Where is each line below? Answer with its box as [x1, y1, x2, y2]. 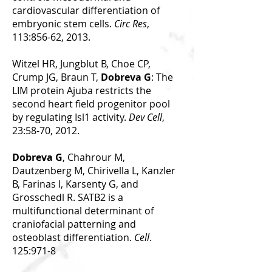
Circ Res [114, 17, 147, 30]
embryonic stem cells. [12, 17, 114, 30]
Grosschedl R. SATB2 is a [12, 191, 123, 204]
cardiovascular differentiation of [12, 4, 160, 17]
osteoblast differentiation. [12, 231, 134, 244]
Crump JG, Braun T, [12, 70, 101, 84]
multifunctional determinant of [12, 204, 154, 217]
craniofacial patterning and [12, 217, 136, 231]
